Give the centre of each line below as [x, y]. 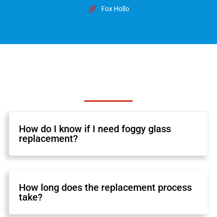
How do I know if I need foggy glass [95, 129]
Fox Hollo [115, 9]
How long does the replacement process [106, 187]
